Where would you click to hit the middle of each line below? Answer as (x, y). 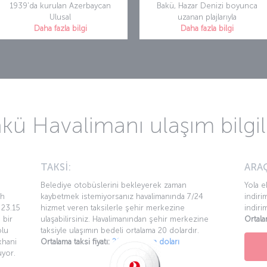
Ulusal (60, 17)
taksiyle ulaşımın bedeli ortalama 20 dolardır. (120, 231)
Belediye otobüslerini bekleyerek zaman (114, 185)
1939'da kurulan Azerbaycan (60, 6)
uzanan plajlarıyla (207, 17)
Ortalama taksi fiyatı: (75, 242)
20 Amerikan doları (146, 242)
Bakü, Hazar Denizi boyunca (207, 6)
